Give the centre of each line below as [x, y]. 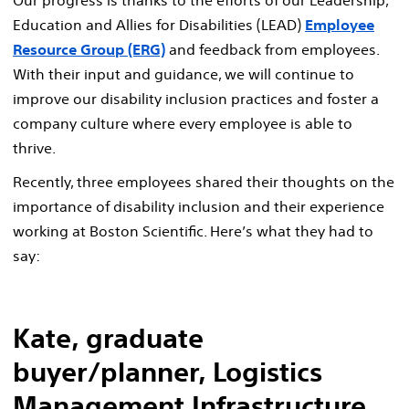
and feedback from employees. [272, 49]
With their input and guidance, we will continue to [184, 73]
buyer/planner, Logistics [168, 372]
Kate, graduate [108, 338]
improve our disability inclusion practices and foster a [196, 98]
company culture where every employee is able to [183, 123]
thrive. [34, 147]
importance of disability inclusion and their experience [199, 206]
